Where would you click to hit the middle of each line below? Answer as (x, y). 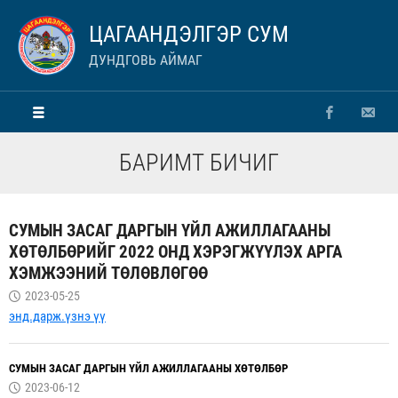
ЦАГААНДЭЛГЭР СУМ (189, 34)
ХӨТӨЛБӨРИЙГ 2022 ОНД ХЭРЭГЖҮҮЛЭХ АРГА (175, 252)
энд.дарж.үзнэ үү (57, 316)
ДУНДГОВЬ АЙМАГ (146, 60)
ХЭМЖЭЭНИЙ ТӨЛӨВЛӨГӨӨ (108, 273)
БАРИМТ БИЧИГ (199, 163)
